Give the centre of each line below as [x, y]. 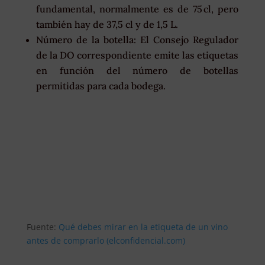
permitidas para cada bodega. [101, 86]
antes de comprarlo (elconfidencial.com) [106, 241]
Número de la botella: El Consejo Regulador [137, 40]
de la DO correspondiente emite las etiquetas [137, 55]
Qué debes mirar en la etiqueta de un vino [143, 227]
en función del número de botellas [137, 71]
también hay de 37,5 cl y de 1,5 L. [107, 25]
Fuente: [42, 227]
